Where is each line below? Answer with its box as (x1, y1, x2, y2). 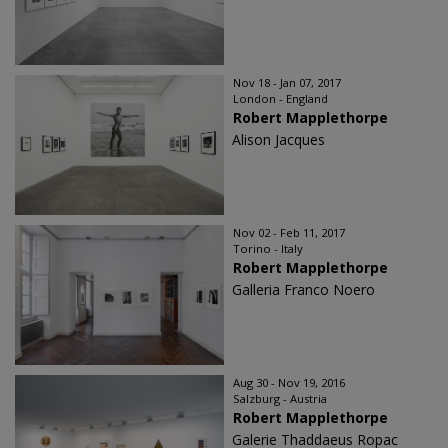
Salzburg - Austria (233, 391, 327, 407)
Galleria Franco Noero (232, 280, 375, 300)
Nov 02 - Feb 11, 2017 (233, 225, 345, 241)
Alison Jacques (232, 130, 325, 150)
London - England (233, 91, 328, 107)
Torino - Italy (233, 241, 303, 257)
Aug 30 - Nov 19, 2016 (233, 375, 345, 391)
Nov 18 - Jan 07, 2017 (233, 75, 341, 91)
